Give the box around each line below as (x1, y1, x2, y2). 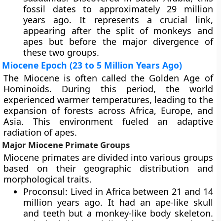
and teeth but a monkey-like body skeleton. (23, 207, 213, 219)
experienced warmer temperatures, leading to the (3, 94, 213, 106)
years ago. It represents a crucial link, (23, 14, 213, 26)
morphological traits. (3, 173, 92, 185)
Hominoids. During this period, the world (3, 83, 213, 95)
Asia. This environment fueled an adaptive (3, 115, 213, 127)
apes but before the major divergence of (23, 36, 213, 47)
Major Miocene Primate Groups (2, 139, 130, 150)
